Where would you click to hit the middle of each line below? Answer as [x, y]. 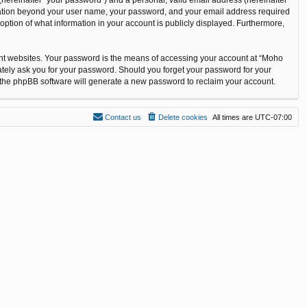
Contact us [123, 117]
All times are [234, 117]
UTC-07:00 [273, 117]
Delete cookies [183, 117]
